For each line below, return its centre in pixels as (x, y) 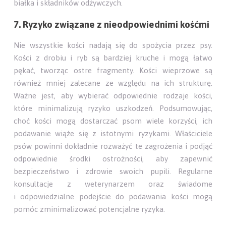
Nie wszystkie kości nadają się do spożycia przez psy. (113, 45)
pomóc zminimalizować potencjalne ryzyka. (90, 209)
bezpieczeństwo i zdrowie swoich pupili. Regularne (113, 172)
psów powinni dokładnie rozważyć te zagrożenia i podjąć (113, 146)
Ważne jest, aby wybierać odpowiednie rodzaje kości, (113, 96)
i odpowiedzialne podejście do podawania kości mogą (113, 197)
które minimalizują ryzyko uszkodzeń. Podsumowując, (113, 108)
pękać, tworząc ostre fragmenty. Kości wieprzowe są (113, 71)
